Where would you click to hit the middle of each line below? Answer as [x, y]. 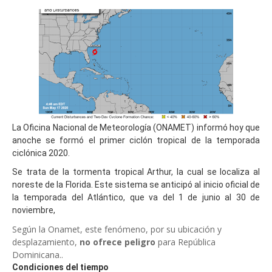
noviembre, [34, 210]
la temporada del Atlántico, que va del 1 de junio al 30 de [136, 197]
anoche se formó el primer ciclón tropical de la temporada [136, 140]
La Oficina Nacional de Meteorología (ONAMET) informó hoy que [136, 127]
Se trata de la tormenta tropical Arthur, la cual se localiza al [136, 172]
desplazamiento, [46, 242]
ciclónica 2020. [41, 153]
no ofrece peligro [117, 242]
